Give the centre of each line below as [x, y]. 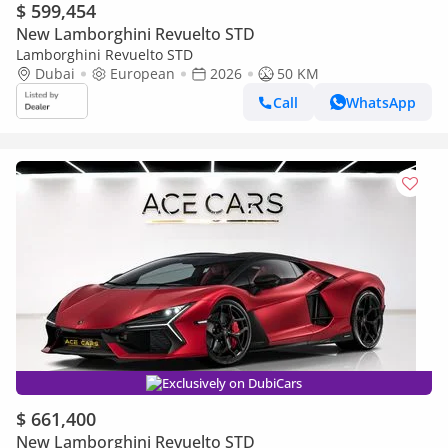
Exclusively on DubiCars [232, 383]
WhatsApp [381, 102]
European [142, 73]
